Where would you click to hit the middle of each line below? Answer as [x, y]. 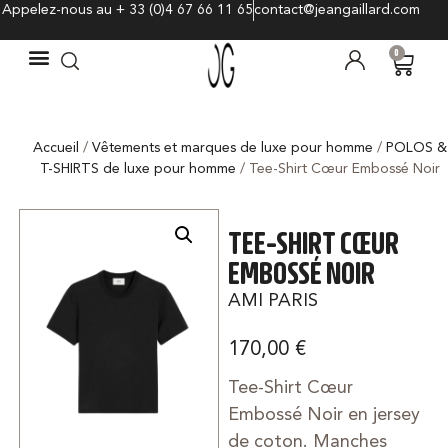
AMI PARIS [273, 300]
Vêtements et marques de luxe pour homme [232, 148]
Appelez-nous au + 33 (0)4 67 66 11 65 [127, 10]
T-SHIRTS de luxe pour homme [137, 169]
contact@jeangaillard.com [337, 10]
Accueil [55, 148]
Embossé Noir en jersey [324, 414]
